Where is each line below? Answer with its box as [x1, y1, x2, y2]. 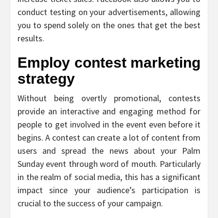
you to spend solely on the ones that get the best [18, 19, 200, 31]
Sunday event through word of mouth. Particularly [18, 158, 200, 169]
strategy [18, 70, 75, 87]
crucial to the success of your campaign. [18, 197, 163, 209]
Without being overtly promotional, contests [18, 92, 200, 104]
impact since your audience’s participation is [18, 184, 200, 196]
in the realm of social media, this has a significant [18, 171, 200, 182]
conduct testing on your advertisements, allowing [18, 6, 200, 18]
